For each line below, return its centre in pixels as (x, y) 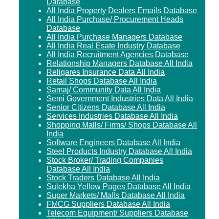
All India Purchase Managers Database (115, 37)
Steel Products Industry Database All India (120, 151)
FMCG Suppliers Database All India (109, 204)
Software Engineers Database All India (114, 142)
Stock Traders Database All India (103, 177)
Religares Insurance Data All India (106, 72)
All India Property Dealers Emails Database (122, 10)
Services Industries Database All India (112, 116)
